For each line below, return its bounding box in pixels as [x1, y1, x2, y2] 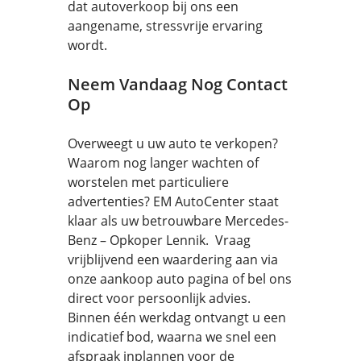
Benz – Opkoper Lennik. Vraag [68, 231, 251, 249]
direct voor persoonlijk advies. [68, 289, 251, 307]
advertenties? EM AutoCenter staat [68, 193, 279, 210]
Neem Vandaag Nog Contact [68, 73, 288, 95]
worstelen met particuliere [68, 173, 229, 191]
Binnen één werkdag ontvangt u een [68, 309, 286, 326]
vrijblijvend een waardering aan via [68, 251, 278, 268]
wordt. [68, 36, 107, 54]
